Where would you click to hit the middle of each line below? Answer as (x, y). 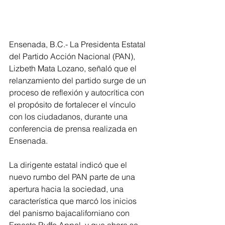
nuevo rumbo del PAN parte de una (73, 177)
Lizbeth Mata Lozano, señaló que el (74, 68)
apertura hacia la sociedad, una (67, 189)
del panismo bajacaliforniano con (70, 213)
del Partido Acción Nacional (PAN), (73, 56)
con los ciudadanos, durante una (69, 117)
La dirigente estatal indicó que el (69, 165)
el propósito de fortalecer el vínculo (73, 104)
